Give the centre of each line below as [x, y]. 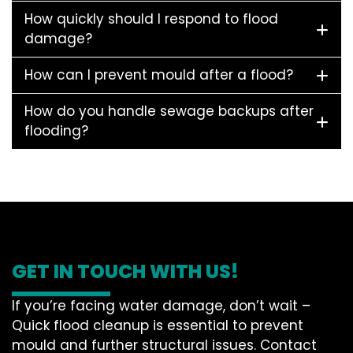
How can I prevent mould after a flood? [159, 75]
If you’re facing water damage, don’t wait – [161, 306]
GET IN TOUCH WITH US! [125, 272]
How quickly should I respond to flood [151, 19]
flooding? [56, 131]
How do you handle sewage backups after [169, 111]
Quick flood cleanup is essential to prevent [158, 326]
